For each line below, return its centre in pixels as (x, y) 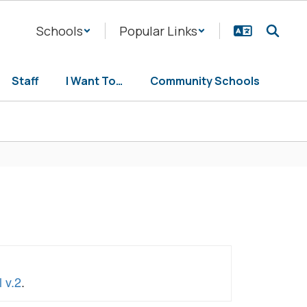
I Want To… (94, 81)
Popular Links (158, 31)
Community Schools (205, 81)
